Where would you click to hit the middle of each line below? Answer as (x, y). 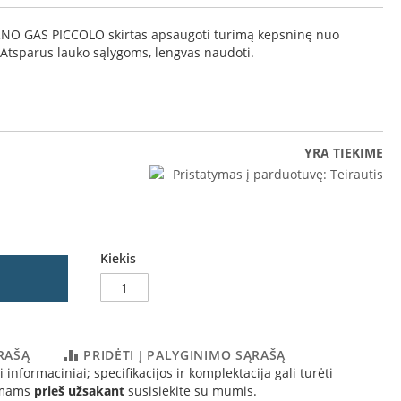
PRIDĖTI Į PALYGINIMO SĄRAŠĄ (185, 355)
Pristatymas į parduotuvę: (250, 175)
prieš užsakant (79, 391)
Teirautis (357, 175)
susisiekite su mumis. (191, 391)
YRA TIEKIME (344, 153)
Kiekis (118, 258)
